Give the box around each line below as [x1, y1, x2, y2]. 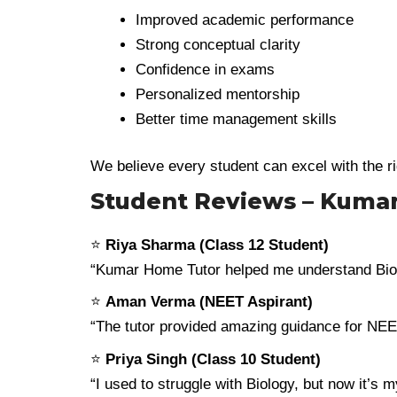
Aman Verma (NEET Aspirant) [105, 293, 313, 310]
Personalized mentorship [136, 85, 300, 103]
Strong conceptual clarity [136, 35, 300, 53]
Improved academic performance [136, 11, 354, 28]
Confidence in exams [136, 60, 275, 78]
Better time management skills [136, 110, 337, 128]
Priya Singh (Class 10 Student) [105, 350, 321, 368]
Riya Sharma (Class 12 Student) [105, 236, 329, 253]
